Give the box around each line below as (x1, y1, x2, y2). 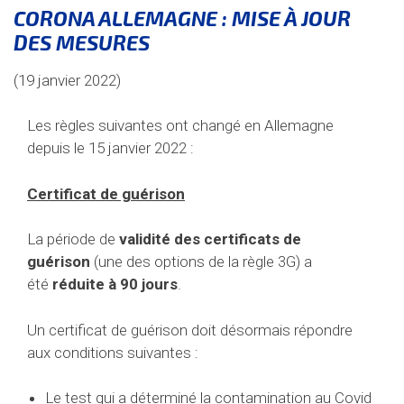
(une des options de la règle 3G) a (90, 252, 312, 271)
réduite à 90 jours (52, 275, 178, 294)
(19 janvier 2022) (14, 70, 121, 89)
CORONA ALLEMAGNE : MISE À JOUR (14, 5, 351, 32)
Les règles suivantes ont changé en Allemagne (27, 116, 334, 135)
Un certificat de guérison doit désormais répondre (27, 320, 353, 339)
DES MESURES (14, 30, 150, 56)
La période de (27, 230, 119, 249)
